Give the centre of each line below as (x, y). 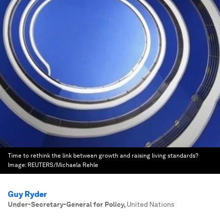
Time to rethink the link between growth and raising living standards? (103, 156)
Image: (18, 165)
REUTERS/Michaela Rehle (63, 165)
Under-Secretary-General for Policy (66, 204)
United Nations (151, 204)
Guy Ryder (27, 194)
